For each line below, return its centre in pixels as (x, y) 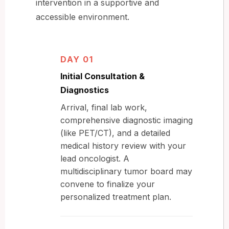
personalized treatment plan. (116, 197)
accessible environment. (83, 17)
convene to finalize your (108, 184)
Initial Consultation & (102, 76)
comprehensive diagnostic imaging (127, 120)
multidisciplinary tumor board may (126, 171)
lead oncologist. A (95, 158)
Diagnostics (85, 90)
